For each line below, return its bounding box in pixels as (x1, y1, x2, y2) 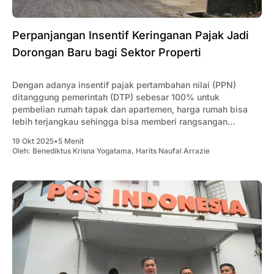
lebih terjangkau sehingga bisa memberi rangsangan (12, 116, 228, 127)
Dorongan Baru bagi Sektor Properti (12, 45, 201, 59)
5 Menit (58, 136, 84, 146)
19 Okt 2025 (12, 136, 54, 146)
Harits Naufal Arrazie (136, 146, 210, 155)
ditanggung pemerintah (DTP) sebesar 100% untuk (12, 91, 220, 102)
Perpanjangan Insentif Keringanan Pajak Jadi (12, 28, 249, 42)
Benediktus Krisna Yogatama (32, 146, 131, 155)
